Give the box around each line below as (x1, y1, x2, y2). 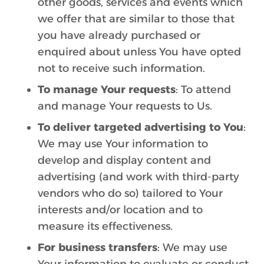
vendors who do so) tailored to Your (38, 187, 223, 200)
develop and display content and (38, 154, 211, 167)
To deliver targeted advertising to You (38, 121, 243, 134)
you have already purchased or (38, 29, 200, 42)
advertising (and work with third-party (38, 170, 239, 183)
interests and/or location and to (38, 203, 203, 216)
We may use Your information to (38, 137, 208, 150)
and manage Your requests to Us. (38, 100, 212, 113)
